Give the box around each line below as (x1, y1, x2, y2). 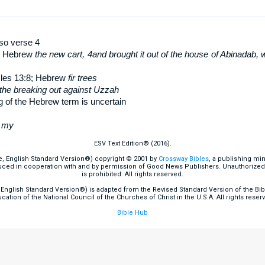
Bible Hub (117, 209, 148, 216)
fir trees (67, 73, 97, 83)
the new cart (35, 49, 83, 59)
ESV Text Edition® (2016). (93, 140, 172, 147)
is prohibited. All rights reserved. (82, 170, 183, 178)
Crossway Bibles (159, 155, 209, 163)
